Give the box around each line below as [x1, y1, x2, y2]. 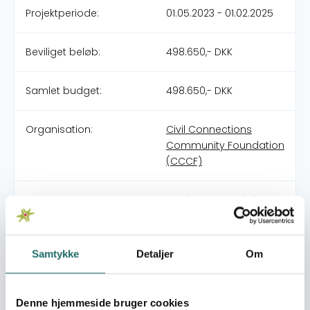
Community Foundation [166, 138, 284, 152]
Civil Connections [166, 122, 252, 136]
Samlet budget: [26, 84, 102, 98]
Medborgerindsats [166, 271, 258, 284]
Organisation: [26, 122, 93, 136]
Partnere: [26, 193, 69, 207]
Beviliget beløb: [26, 45, 100, 59]
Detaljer [136, 247, 174, 259]
